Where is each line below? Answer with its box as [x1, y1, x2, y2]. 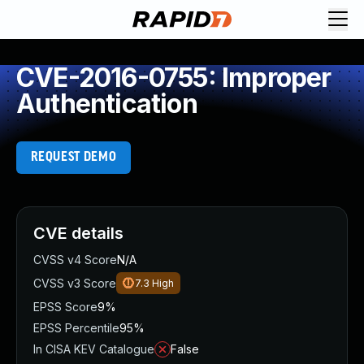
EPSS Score [33, 300, 97, 314]
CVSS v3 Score [33, 276, 116, 290]
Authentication [16, 88, 197, 119]
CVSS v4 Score [33, 253, 117, 266]
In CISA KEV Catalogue [33, 342, 154, 356]
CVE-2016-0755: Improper [16, 62, 331, 93]
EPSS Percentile [33, 321, 119, 335]
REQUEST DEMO [30, 150, 117, 164]
